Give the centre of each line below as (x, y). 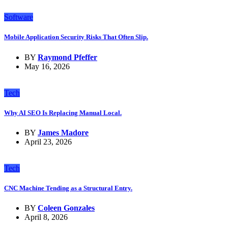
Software (19, 17)
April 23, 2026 (48, 141)
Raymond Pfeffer (67, 57)
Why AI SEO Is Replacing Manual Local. (63, 112)
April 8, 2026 (46, 217)
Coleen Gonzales (66, 208)
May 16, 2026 (47, 66)
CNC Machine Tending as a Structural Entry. (68, 188)
